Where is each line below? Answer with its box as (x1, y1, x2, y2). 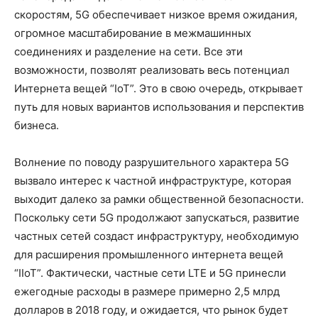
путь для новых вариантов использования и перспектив (14, 100, 304, 114)
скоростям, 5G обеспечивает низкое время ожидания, (14, 8, 297, 21)
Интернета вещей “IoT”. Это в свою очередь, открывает (14, 82, 303, 95)
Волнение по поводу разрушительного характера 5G (14, 155, 289, 169)
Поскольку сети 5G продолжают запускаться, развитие (14, 211, 300, 224)
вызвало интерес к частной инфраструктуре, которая (14, 174, 291, 187)
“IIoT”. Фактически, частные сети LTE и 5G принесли (14, 266, 286, 280)
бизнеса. (14, 119, 59, 132)
